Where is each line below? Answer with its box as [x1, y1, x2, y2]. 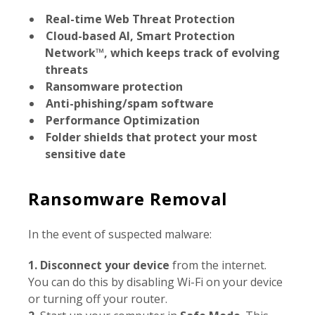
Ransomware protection [46, 79, 183, 95]
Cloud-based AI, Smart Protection [46, 28, 235, 44]
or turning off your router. [28, 291, 170, 307]
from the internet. [169, 257, 266, 274]
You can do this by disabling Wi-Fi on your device [28, 274, 283, 290]
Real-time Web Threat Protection [46, 11, 235, 27]
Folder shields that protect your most [46, 129, 257, 146]
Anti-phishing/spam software [46, 96, 217, 112]
